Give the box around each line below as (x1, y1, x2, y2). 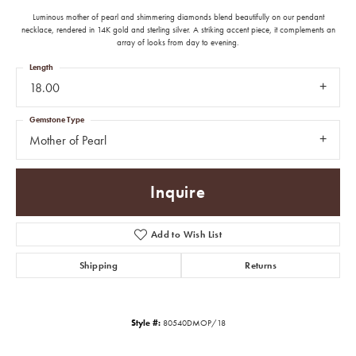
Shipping (79, 258, 118, 272)
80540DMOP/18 (162, 316, 226, 328)
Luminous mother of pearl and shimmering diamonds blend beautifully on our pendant (32, 11, 324, 23)
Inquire (150, 181, 206, 203)
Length (29, 62, 53, 73)
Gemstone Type (29, 114, 84, 126)
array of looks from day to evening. (117, 37, 239, 48)
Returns (245, 258, 277, 272)
